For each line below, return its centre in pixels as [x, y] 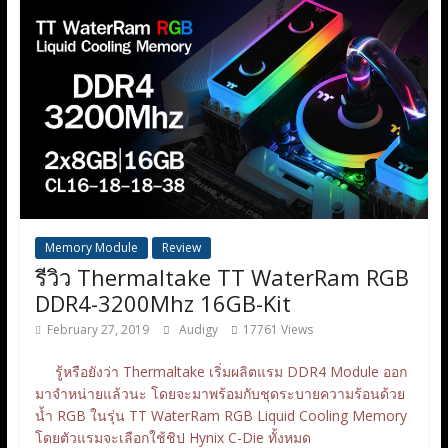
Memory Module [91, 247]
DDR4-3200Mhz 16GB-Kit [162, 302]
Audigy [199, 329]
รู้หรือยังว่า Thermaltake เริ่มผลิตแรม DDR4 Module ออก [220, 371]
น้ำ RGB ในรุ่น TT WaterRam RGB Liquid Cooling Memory [220, 415]
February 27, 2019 [97, 329]
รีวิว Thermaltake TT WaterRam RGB [221, 276]
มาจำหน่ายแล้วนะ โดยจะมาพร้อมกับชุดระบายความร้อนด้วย [219, 393]
